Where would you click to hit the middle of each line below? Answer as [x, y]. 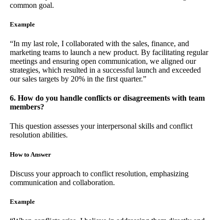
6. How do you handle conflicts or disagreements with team [107, 98]
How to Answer [30, 154]
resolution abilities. [39, 135]
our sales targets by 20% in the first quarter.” [78, 79]
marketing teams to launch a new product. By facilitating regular [109, 52]
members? [27, 107]
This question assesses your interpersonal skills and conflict [101, 126]
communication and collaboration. [62, 182]
